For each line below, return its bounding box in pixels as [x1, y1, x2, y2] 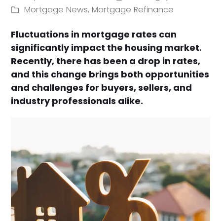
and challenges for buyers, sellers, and [11, 81, 192, 94]
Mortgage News [24, 4, 88, 16]
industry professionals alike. [11, 94, 144, 107]
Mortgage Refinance [92, 4, 174, 16]
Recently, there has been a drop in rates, [11, 54, 201, 67]
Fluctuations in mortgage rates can [11, 28, 177, 40]
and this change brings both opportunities [11, 68, 210, 80]
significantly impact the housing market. [11, 41, 202, 54]
